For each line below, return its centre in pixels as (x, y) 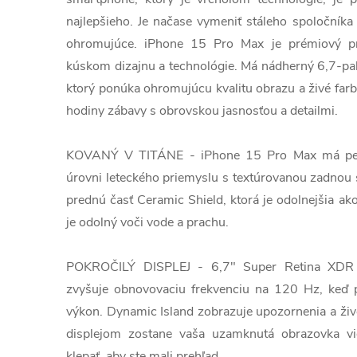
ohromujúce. (106, 44)
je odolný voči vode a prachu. (147, 222)
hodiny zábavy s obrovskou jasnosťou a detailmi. (202, 111)
